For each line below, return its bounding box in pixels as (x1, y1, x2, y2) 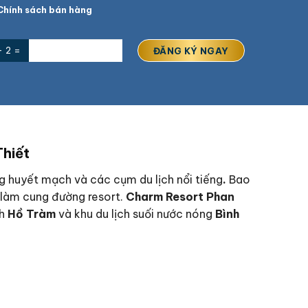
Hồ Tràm (8, 206, 56, 221)
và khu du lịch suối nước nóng (56, 206, 215, 221)
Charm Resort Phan (126, 189, 234, 203)
